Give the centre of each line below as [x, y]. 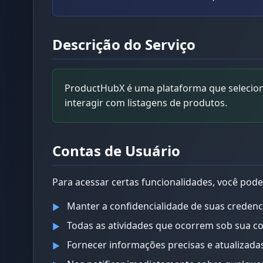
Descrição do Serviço [124, 44]
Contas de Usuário [116, 151]
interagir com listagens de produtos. [146, 103]
